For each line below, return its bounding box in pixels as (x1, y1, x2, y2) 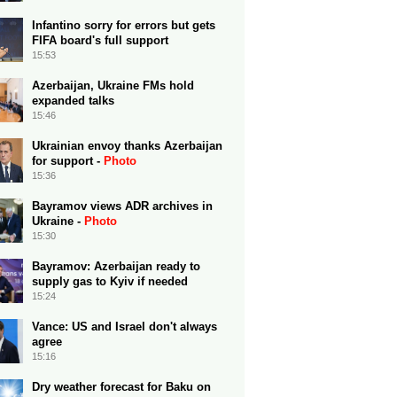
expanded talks (32, 94, 114, 107)
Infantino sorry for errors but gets (32, 19, 215, 32)
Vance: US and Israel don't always (32, 320, 217, 333)
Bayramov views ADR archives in (32, 199, 213, 213)
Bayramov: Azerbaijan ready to (32, 260, 200, 273)
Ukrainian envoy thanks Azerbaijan (32, 139, 222, 152)
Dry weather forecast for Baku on (32, 380, 211, 393)
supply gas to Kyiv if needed (32, 275, 188, 288)
